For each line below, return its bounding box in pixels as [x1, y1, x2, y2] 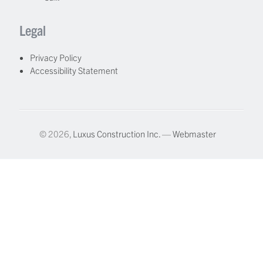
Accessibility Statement [30, 64, 119, 76]
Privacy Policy [30, 51, 82, 63]
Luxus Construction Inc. [72, 127, 160, 139]
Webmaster [172, 127, 216, 139]
